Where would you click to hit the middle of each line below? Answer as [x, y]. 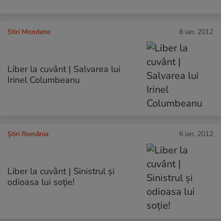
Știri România [28, 134]
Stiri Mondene [29, 32]
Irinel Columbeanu [44, 80]
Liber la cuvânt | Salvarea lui [64, 69]
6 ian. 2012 [196, 134]
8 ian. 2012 [196, 32]
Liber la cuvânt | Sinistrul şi [61, 171]
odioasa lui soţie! [41, 182]
